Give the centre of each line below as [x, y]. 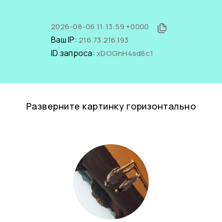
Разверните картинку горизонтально [111, 106]
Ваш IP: [65, 40]
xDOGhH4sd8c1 [125, 53]
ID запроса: [74, 53]
